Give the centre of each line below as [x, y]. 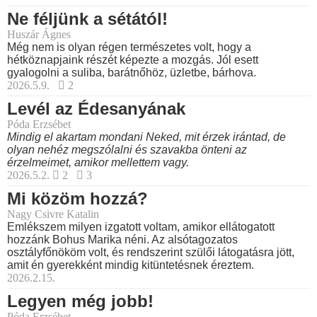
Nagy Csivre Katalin [53, 214]
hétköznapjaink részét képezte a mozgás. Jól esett [133, 59]
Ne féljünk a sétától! [87, 18]
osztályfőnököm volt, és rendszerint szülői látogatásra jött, [151, 252]
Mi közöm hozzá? [77, 198]
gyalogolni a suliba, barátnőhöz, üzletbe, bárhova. [132, 72]
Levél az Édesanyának [96, 108]
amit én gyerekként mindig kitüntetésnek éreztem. [131, 265]
